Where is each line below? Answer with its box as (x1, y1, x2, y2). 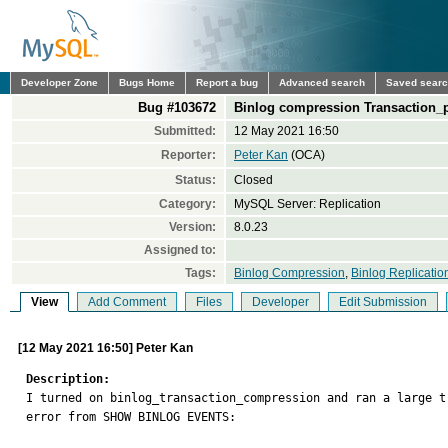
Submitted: (154, 124, 216, 138)
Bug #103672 (138, 100, 216, 115)
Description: (26, 372, 110, 386)
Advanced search (279, 77, 365, 88)
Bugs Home (119, 77, 175, 88)
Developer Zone (21, 77, 98, 88)
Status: (175, 173, 216, 187)
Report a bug (196, 77, 258, 88)
